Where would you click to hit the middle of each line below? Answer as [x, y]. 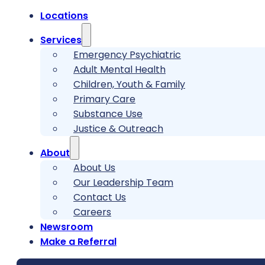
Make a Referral [78, 242]
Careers [92, 212]
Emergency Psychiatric [127, 55]
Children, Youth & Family [129, 85]
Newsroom [67, 227]
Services [61, 40]
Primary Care [104, 99]
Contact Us [100, 198]
